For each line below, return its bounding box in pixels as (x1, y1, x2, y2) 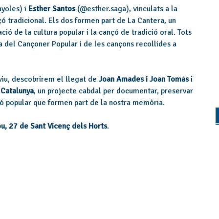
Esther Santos (28, 3, 77, 14)
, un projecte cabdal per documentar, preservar (34, 86, 193, 96)
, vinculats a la (129, 3, 177, 14)
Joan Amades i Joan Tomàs (99, 74, 189, 84)
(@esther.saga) (77, 3, 129, 14)
